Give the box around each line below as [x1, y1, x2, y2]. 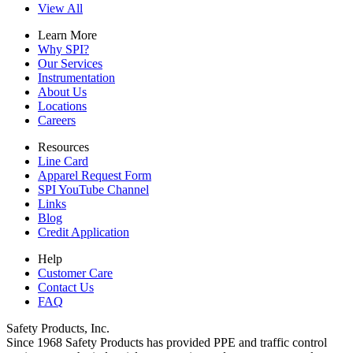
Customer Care [38, 266, 113, 280]
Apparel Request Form [38, 168, 151, 182]
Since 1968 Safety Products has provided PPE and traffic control [6, 335, 327, 349]
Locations [38, 98, 87, 113]
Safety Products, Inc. [6, 321, 110, 335]
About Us [38, 84, 87, 98]
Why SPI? [38, 42, 89, 56]
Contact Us [38, 280, 94, 294]
